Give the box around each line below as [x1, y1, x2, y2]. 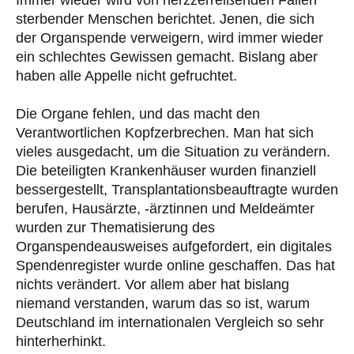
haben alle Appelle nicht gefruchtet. [16, 67, 237, 84]
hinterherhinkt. [16, 333, 106, 349]
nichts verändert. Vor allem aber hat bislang [16, 276, 289, 292]
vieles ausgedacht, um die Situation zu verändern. [16, 143, 330, 160]
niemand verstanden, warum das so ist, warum [16, 295, 310, 311]
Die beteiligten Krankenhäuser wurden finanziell [16, 162, 316, 179]
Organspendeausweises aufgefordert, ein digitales [16, 238, 332, 254]
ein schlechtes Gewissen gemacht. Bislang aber [16, 48, 318, 65]
